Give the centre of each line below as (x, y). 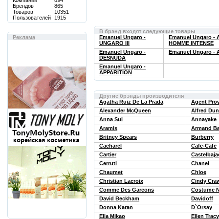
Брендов (23, 6)
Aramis (108, 128)
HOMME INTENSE (191, 43)
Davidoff (202, 198)
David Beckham (119, 198)
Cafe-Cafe (204, 146)
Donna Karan (116, 207)
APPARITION (116, 72)
